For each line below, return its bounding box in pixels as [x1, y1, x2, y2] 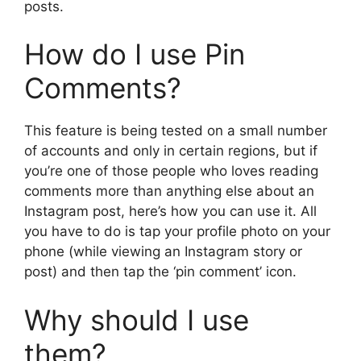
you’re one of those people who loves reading [24, 163, 318, 180]
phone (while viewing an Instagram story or [24, 243, 302, 260]
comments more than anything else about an [24, 183, 314, 200]
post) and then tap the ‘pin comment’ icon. [24, 263, 297, 280]
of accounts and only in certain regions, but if [24, 143, 317, 160]
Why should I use [24, 302, 249, 337]
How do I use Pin [24, 37, 245, 72]
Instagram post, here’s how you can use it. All [24, 203, 317, 220]
